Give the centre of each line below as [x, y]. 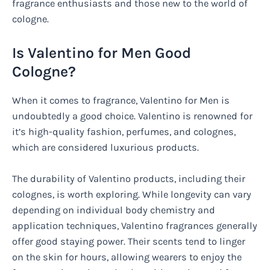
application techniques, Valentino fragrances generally [135, 225]
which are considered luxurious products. [105, 147]
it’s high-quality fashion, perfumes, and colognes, [124, 131]
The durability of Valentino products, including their [129, 178]
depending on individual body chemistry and [114, 210]
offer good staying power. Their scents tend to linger [129, 241]
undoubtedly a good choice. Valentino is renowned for [132, 116]
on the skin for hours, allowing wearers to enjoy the [127, 257]
